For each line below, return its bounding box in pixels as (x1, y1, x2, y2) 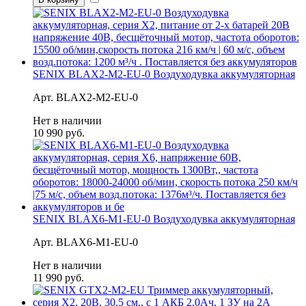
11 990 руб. (33, 271, 84, 283)
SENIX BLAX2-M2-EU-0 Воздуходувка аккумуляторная (33, 68, 295, 80)
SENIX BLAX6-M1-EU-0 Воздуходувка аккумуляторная (33, 212, 295, 225)
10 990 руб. (33, 126, 85, 139)
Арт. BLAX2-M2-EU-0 (33, 91, 138, 103)
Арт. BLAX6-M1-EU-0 (33, 236, 138, 248)
